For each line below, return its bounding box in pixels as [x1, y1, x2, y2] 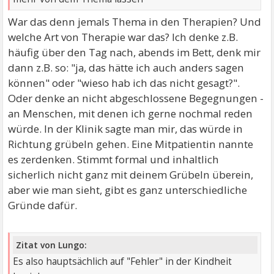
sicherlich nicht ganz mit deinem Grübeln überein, [8, 167, 254, 182]
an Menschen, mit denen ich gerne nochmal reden [8, 106, 253, 120]
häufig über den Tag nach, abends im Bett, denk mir [8, 45, 261, 59]
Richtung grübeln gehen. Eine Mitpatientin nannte [8, 136, 254, 151]
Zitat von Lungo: [16, 239, 87, 251]
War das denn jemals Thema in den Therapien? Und [8, 14, 262, 29]
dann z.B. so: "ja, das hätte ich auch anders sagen [8, 60, 245, 75]
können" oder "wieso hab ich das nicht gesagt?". [8, 75, 240, 90]
